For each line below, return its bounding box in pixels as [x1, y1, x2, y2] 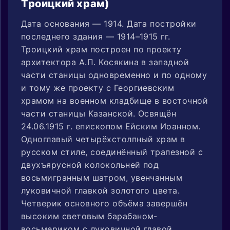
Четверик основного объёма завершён [21, 198, 188, 208]
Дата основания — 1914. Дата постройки [21, 18, 197, 29]
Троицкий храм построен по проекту [21, 44, 182, 54]
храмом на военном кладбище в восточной [21, 95, 208, 106]
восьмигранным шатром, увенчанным [21, 172, 183, 183]
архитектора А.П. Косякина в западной [21, 56, 189, 67]
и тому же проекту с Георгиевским [21, 82, 175, 93]
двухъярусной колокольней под [21, 159, 159, 170]
